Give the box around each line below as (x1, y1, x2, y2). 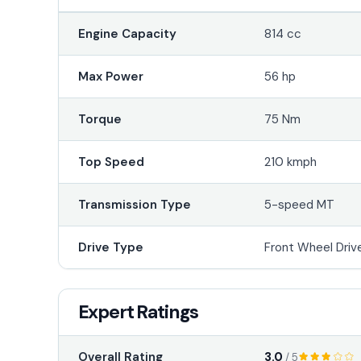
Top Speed (77, 153, 144, 170)
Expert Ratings (77, 299, 198, 324)
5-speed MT (264, 196, 335, 213)
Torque (77, 110, 122, 127)
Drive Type (77, 239, 143, 255)
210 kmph (264, 153, 317, 170)
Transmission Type (77, 196, 191, 213)
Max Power (77, 68, 143, 85)
